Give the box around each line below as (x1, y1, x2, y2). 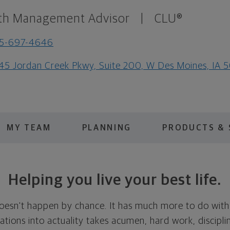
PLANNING (82, 123, 132, 132)
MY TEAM (7, 123, 51, 132)
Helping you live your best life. (8, 172, 222, 188)
